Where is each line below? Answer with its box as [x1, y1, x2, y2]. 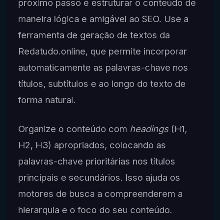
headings [129, 123, 168, 135]
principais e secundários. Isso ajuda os [18, 172, 180, 183]
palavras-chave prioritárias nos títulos [18, 156, 175, 167]
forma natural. [18, 94, 76, 106]
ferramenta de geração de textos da [18, 29, 170, 41]
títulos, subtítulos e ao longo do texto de [18, 78, 186, 89]
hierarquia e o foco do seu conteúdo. [18, 204, 172, 216]
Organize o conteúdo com [18, 123, 130, 135]
